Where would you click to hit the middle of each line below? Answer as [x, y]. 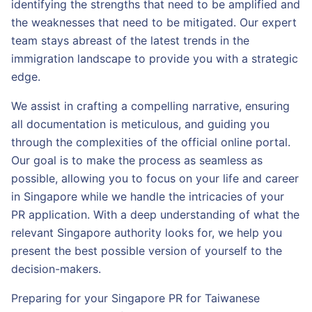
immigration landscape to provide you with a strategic [155, 58]
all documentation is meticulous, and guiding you [140, 124]
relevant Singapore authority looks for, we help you [147, 233]
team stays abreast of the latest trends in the [130, 40]
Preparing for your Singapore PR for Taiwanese [135, 298]
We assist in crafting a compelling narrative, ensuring [150, 106]
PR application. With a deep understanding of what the [155, 214]
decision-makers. [56, 269]
